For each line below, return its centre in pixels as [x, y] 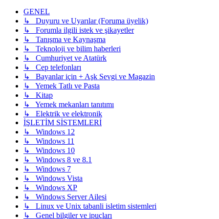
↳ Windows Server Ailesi [65, 197]
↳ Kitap [38, 95]
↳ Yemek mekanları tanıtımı [69, 104]
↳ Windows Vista [53, 178]
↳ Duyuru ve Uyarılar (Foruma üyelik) [86, 21]
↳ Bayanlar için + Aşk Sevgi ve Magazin [89, 76]
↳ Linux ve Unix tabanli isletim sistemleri [90, 206]
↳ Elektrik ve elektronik [63, 113]
